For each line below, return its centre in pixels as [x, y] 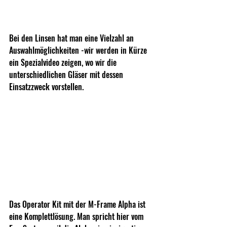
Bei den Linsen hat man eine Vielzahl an [72, 38]
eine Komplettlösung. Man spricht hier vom [77, 216]
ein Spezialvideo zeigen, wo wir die [64, 63]
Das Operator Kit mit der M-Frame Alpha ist [78, 204]
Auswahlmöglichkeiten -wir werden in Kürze [79, 50]
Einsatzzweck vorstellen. [46, 87]
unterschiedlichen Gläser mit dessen [67, 75]
